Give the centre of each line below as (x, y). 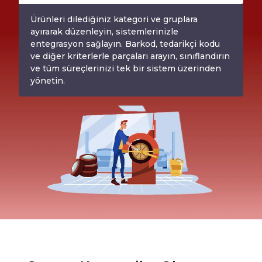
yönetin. (48, 81)
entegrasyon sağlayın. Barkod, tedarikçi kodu (125, 44)
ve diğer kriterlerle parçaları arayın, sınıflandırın (130, 56)
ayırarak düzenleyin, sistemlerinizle (104, 32)
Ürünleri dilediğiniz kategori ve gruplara (114, 19)
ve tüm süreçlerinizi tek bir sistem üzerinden (126, 68)
